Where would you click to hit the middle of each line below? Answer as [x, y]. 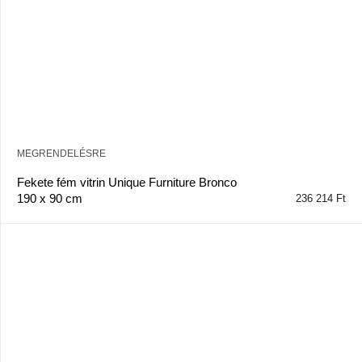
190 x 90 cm [50, 198]
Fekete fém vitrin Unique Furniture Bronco [127, 182]
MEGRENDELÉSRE [61, 153]
